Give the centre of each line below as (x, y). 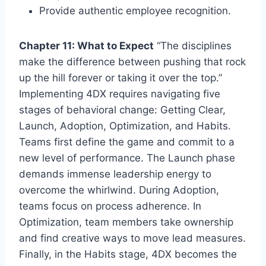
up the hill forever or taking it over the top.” (121, 77)
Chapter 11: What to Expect (86, 45)
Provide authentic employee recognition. (135, 10)
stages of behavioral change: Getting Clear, (122, 110)
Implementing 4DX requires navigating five (120, 94)
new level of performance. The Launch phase (127, 158)
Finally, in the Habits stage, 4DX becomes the (128, 254)
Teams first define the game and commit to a (127, 142)
